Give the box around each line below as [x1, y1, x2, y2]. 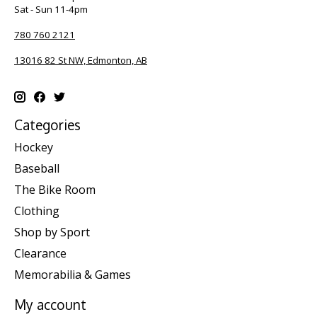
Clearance [14, 246, 67, 262]
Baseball [14, 161, 59, 177]
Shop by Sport [14, 224, 90, 241]
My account [14, 296, 86, 314]
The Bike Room [14, 182, 96, 198]
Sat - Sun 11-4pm [14, 3, 88, 16]
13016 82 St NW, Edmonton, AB [14, 54, 147, 67]
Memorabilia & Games [14, 267, 131, 283]
